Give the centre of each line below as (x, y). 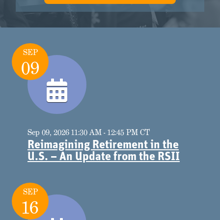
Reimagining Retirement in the (103, 145)
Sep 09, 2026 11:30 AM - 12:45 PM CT (89, 132)
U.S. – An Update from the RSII (104, 157)
